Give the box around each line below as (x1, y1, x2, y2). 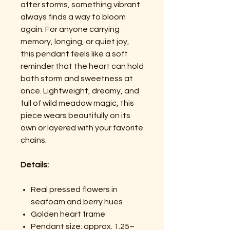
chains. (21, 136, 47, 144)
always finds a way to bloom (21, 12, 126, 21)
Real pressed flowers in (31, 185, 118, 194)
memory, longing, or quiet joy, (21, 37, 129, 46)
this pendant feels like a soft (21, 49, 128, 58)
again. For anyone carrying (21, 25, 120, 33)
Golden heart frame (31, 209, 105, 218)
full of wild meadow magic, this (21, 99, 134, 107)
